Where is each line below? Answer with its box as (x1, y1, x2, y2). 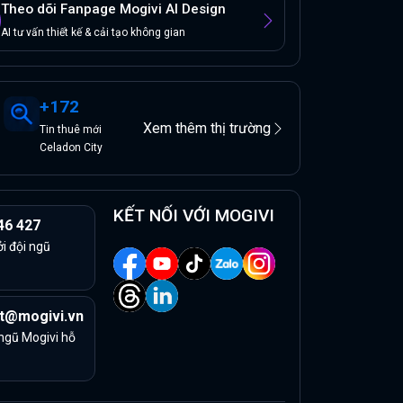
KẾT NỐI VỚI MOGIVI (113, 205, 274, 227)
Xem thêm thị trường (142, 119, 271, 137)
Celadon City (40, 141, 103, 155)
